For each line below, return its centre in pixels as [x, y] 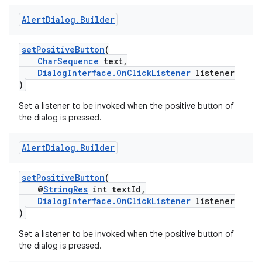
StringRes [65, 189]
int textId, [117, 189]
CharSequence [68, 61]
